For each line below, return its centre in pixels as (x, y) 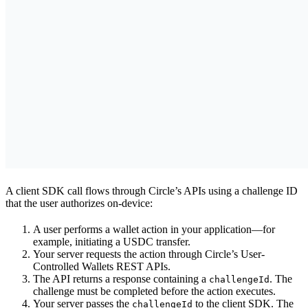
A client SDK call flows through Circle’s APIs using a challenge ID (152, 190)
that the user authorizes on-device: (79, 203)
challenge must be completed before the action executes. (154, 291)
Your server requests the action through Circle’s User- (149, 254)
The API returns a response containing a (121, 278)
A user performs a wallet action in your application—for (154, 229)
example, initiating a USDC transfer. (112, 241)
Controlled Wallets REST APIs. (102, 266)
